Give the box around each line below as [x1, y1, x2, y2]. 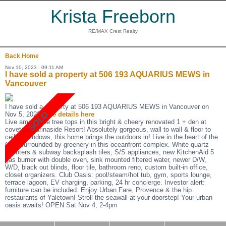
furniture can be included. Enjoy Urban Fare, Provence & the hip [5, 186, 192, 194]
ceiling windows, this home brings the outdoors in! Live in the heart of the [5, 133, 218, 141]
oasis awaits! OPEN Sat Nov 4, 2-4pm [5, 201, 118, 209]
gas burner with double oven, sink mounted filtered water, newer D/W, [5, 156, 206, 163]
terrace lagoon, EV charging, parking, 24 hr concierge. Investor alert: [5, 179, 205, 186]
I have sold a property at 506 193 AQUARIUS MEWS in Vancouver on [5, 103, 209, 110]
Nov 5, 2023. [5, 110, 44, 118]
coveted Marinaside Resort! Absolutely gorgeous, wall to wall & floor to [5, 126, 211, 133]
